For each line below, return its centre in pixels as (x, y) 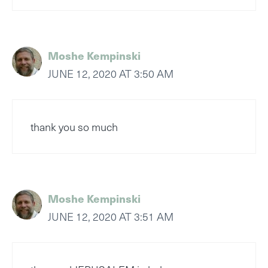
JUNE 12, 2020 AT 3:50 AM (111, 74)
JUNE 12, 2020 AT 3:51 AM (111, 217)
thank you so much (74, 127)
